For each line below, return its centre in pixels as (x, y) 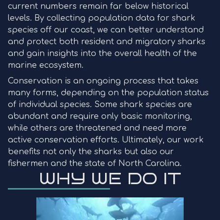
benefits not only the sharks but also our (91, 152)
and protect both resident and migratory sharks (107, 42)
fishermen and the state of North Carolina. (95, 164)
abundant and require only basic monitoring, (100, 116)
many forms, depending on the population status (108, 93)
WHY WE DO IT (110, 179)
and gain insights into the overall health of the (102, 54)
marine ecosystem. (46, 65)
